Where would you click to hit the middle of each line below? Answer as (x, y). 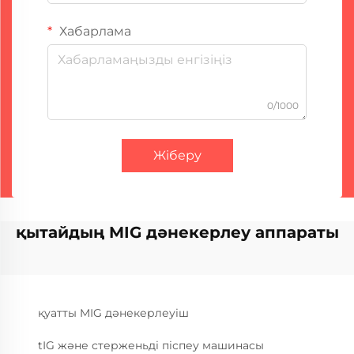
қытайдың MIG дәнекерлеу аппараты (177, 233)
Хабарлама (94, 32)
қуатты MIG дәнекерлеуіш (113, 313)
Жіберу (177, 156)
